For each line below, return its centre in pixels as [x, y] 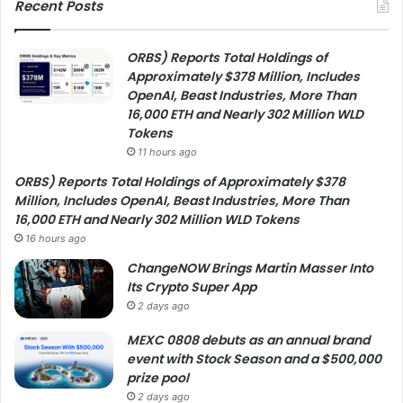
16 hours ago [56, 238]
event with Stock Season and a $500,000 [254, 358]
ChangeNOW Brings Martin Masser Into [250, 268]
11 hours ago [167, 152]
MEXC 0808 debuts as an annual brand [248, 340]
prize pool [158, 377]
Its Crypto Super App [192, 287]
